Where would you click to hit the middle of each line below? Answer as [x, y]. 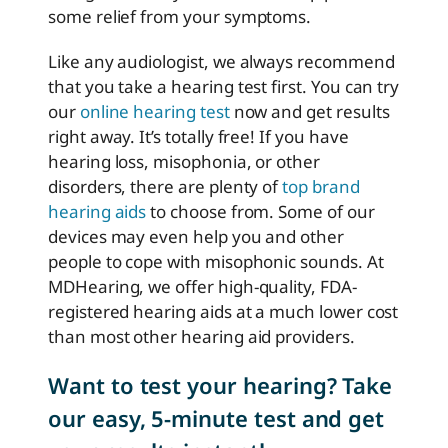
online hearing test [154, 112]
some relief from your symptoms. [182, 17]
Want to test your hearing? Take [220, 385]
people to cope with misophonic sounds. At [216, 262]
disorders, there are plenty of [165, 187]
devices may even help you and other [196, 237]
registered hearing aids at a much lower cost [223, 312]
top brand [321, 187]
